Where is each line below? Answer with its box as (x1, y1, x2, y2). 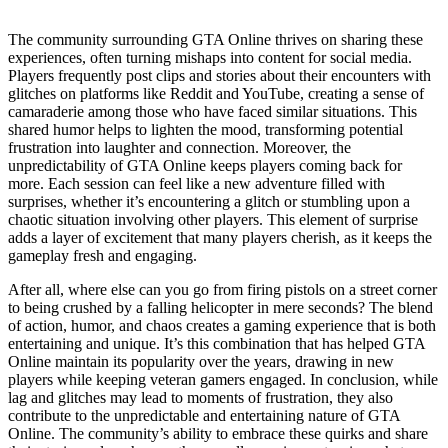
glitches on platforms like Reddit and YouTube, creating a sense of (8, 84, 424, 102)
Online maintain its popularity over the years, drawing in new (8, 352, 394, 370)
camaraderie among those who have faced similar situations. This (8, 102, 417, 120)
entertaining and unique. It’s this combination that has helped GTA (8, 334, 425, 352)
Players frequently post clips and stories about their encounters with (8, 66, 431, 84)
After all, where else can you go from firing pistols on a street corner (8, 280, 437, 298)
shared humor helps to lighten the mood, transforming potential (8, 120, 403, 138)
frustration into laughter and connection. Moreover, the (8, 138, 351, 156)
